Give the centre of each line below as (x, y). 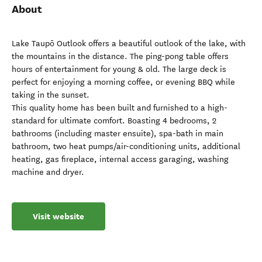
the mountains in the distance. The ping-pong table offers (120, 56)
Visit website (58, 216)
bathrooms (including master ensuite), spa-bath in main (118, 134)
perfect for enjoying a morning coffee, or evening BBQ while (123, 82)
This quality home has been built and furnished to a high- (120, 108)
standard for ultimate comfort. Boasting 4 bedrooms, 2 (114, 121)
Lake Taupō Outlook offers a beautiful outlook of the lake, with (129, 44)
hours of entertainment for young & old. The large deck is (119, 69)
